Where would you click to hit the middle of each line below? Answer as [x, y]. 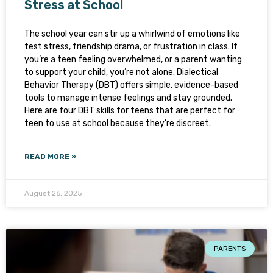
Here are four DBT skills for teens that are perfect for [130, 111]
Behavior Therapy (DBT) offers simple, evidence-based [131, 85]
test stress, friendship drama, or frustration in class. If [131, 47]
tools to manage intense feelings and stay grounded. [128, 98]
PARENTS [230, 249]
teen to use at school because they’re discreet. [118, 123]
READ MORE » [50, 157]
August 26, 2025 [53, 193]
